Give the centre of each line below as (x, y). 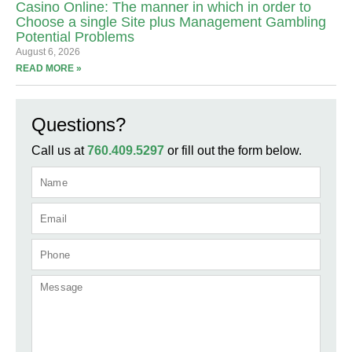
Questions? (79, 125)
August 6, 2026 (48, 52)
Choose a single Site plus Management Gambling (171, 22)
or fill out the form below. (233, 151)
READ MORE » (49, 69)
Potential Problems (75, 37)
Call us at (59, 151)
